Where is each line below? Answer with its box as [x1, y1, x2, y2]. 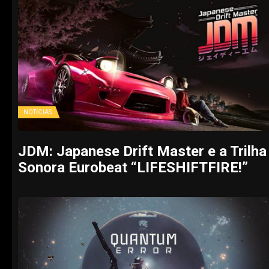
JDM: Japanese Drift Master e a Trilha [18, 143, 267, 160]
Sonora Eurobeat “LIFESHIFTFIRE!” [18, 159, 248, 177]
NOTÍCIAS [23, 109, 52, 116]
